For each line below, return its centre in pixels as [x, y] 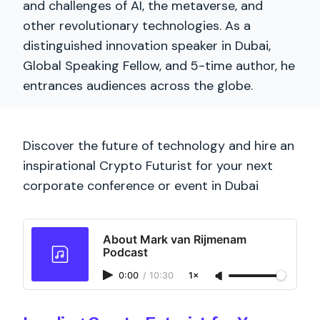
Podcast [125, 252]
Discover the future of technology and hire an [159, 146]
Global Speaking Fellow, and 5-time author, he [159, 66]
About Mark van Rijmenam [175, 239]
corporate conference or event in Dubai [141, 186]
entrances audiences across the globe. [138, 86]
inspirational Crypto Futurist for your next [148, 166]
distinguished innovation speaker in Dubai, [147, 46]
